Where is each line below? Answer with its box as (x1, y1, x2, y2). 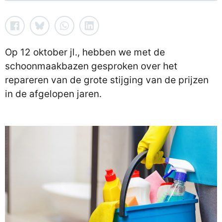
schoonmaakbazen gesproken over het (5, 60, 177, 72)
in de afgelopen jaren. (5, 88, 102, 100)
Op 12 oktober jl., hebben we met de (5, 47, 165, 58)
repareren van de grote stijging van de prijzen (5, 74, 209, 86)
